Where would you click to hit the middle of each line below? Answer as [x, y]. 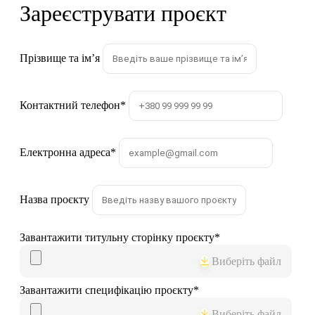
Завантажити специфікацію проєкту [107, 290]
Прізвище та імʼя [60, 58]
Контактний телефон [70, 105]
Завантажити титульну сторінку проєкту [117, 238]
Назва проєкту [54, 200]
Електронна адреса [65, 153]
